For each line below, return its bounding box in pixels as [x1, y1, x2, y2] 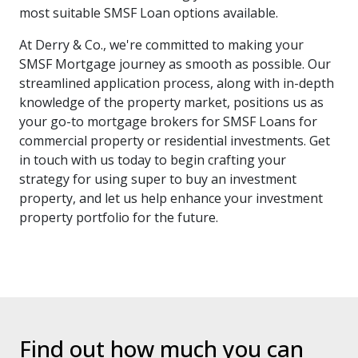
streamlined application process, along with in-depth [19, 74, 334, 92]
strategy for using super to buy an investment [19, 170, 296, 188]
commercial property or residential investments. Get [19, 132, 330, 149]
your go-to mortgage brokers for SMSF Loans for [19, 113, 317, 130]
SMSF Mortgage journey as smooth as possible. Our [19, 55, 331, 73]
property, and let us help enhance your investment [19, 189, 323, 207]
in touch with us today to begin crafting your [19, 151, 286, 169]
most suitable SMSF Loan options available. [19, 4, 278, 22]
